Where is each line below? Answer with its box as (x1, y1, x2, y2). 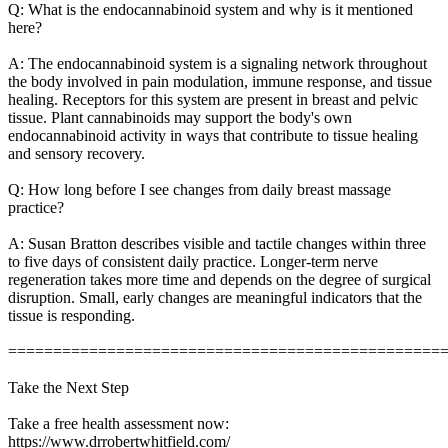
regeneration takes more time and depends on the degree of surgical (8, 270, 431, 288)
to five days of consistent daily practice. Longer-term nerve (8, 252, 378, 270)
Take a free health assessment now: (8, 414, 229, 432)
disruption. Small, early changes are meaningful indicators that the (8, 288, 422, 306)
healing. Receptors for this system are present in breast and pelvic (8, 90, 418, 108)
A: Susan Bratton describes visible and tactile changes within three (8, 234, 426, 252)
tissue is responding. (8, 306, 135, 324)
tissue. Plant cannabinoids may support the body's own (8, 108, 352, 126)
